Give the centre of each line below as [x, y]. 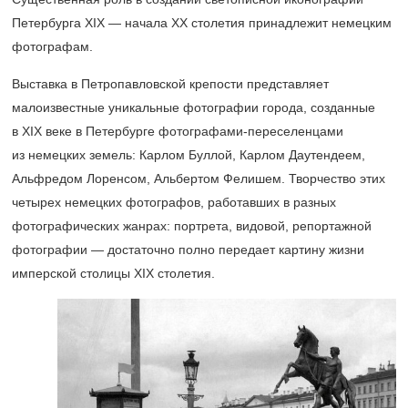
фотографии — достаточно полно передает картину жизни [188, 250]
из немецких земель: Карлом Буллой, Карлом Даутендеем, [189, 155]
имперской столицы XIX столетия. [113, 273]
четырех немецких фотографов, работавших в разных [174, 202]
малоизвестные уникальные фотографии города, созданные [194, 107]
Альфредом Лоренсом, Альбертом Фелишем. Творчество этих [199, 178]
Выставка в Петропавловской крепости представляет [170, 84]
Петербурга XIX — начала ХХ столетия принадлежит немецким [202, 23]
